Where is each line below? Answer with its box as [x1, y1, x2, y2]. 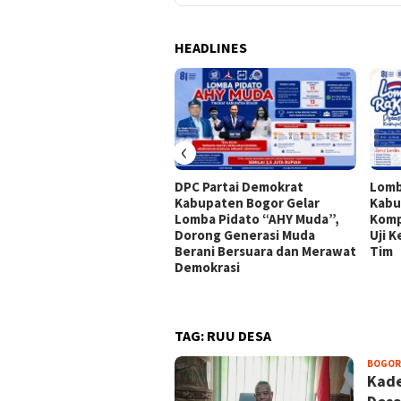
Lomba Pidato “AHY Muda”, [175, 210, 339, 228]
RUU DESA [207, 327, 271, 346]
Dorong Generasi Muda [175, 226, 315, 244]
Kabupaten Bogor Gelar [175, 194, 320, 212]
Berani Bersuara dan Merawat [175, 243, 356, 260]
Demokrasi [175, 259, 240, 277]
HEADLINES [175, 38, 247, 57]
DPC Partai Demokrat [175, 178, 303, 196]
